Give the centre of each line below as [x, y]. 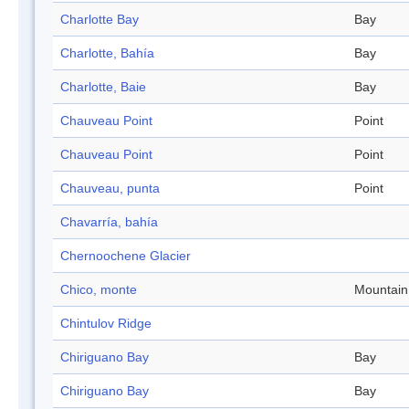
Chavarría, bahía [109, 222]
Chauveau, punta [110, 189]
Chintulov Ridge [106, 324]
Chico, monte [99, 290]
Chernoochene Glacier [126, 256]
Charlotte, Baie [103, 87]
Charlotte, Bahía [107, 53]
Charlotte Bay [100, 20]
